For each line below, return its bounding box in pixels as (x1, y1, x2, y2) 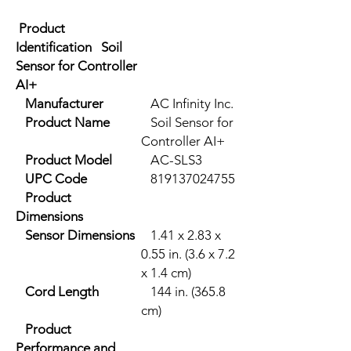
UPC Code (16, 170, 87, 186)
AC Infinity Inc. (141, 95, 233, 111)
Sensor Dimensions (16, 226, 135, 243)
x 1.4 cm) (141, 264, 191, 280)
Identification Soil (16, 38, 122, 55)
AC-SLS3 (141, 151, 202, 168)
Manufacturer (16, 95, 103, 111)
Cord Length (16, 283, 99, 299)
